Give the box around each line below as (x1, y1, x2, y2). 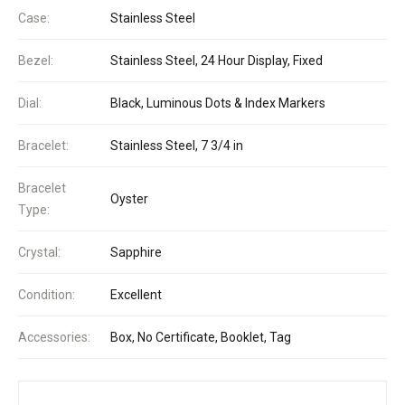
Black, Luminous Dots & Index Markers (110, 95, 325, 110)
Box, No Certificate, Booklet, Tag (110, 329, 291, 344)
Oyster (110, 191, 148, 206)
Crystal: (18, 244, 61, 259)
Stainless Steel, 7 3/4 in (110, 137, 243, 153)
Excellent (110, 287, 162, 302)
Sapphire (110, 244, 162, 259)
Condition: (18, 287, 75, 302)
